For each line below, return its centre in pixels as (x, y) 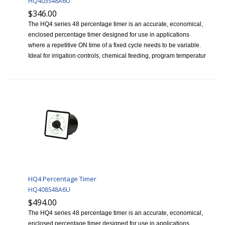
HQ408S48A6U (49, 190)
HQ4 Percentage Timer (62, 179)
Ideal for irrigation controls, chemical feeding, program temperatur (117, 56)
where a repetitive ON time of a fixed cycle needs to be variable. (115, 45)
